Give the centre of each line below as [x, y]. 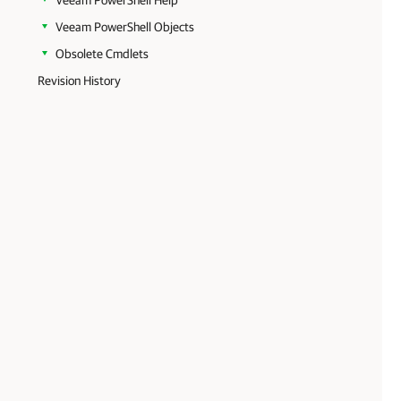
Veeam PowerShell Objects [125, 27]
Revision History [79, 81]
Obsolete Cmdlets [102, 54]
